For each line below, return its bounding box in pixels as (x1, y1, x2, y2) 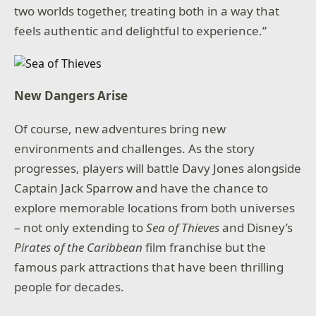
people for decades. (14, 279, 125, 296)
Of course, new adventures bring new (14, 121, 226, 138)
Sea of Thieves (146, 219, 223, 236)
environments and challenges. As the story (14, 140, 255, 157)
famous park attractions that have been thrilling (14, 259, 284, 276)
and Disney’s (222, 219, 293, 236)
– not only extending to (14, 219, 147, 236)
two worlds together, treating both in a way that (14, 2, 280, 19)
